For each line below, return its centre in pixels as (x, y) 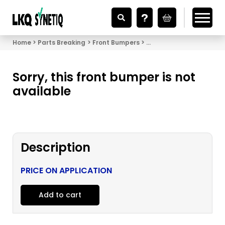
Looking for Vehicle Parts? (113, 6)
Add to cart (60, 195)
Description (55, 147)
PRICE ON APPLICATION (66, 171)
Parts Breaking (62, 42)
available (42, 91)
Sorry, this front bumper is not (104, 77)
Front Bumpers (116, 42)
